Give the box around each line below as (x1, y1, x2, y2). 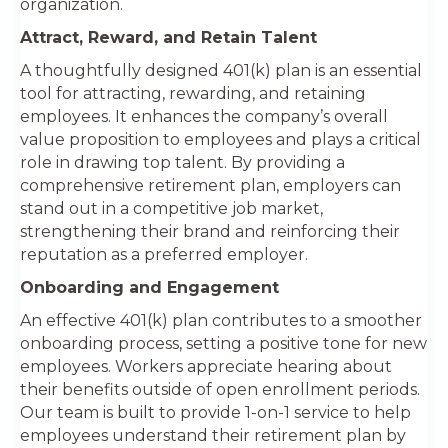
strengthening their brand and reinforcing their (20, 221, 400, 241)
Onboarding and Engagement (20, 277, 279, 297)
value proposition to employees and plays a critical (20, 129, 421, 149)
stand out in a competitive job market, (20, 198, 323, 218)
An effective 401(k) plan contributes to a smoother (20, 310, 422, 330)
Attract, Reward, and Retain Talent (20, 27, 317, 47)
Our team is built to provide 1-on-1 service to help (20, 402, 411, 422)
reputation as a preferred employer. (20, 244, 308, 264)
